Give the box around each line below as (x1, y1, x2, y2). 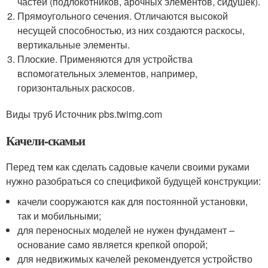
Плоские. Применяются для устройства (17, 52, 193, 66)
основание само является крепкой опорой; (17, 237, 208, 251)
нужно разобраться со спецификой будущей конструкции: (6, 174, 261, 188)
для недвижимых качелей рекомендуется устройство (17, 252, 253, 266)
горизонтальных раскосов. (17, 81, 135, 95)
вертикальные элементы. (17, 38, 130, 51)
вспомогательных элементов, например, (17, 66, 198, 80)
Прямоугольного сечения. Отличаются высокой (17, 9, 229, 23)
